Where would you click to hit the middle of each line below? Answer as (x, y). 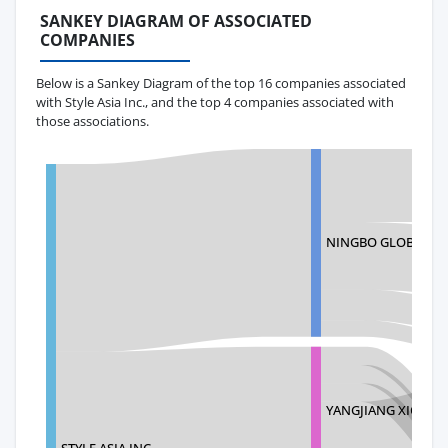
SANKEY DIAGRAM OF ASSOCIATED (176, 21)
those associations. (92, 120)
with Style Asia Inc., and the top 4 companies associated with (215, 101)
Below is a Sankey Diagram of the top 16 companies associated (221, 82)
